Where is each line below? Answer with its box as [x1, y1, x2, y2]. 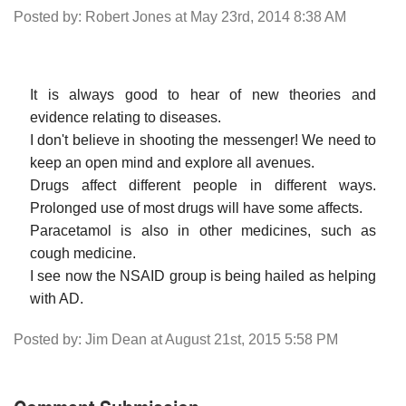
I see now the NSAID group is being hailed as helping [30, 267, 376, 284]
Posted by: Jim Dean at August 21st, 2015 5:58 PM [14, 331, 338, 347]
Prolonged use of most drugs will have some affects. [30, 199, 362, 216]
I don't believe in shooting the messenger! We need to [30, 131, 376, 148]
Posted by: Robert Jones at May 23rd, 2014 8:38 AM [14, 8, 346, 24]
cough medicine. [30, 245, 136, 261]
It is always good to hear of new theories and [30, 86, 376, 102]
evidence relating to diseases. [30, 109, 221, 125]
